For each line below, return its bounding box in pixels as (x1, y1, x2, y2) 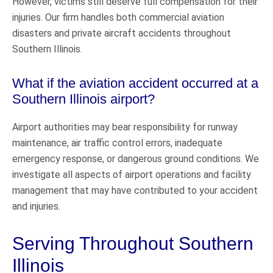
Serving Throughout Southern (12, 233, 253, 253)
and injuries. (12, 200, 60, 212)
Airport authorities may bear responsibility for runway (12, 121, 238, 133)
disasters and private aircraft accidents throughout (12, 27, 231, 39)
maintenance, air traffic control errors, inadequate (12, 136, 222, 149)
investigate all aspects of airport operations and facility (12, 168, 251, 180)
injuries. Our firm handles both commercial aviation (12, 11, 224, 23)
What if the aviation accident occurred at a (12, 75, 258, 91)
